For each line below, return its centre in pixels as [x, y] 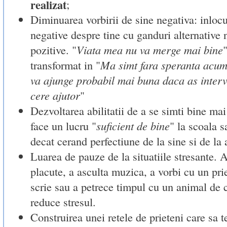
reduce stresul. [63, 201]
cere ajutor [55, 95]
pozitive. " [53, 49]
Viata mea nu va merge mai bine [149, 49]
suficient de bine [133, 125]
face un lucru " [63, 125]
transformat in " [65, 65]
